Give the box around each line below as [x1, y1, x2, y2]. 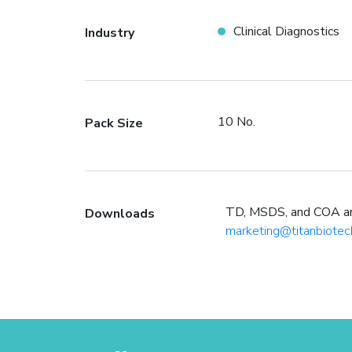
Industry [84, 24, 134, 42]
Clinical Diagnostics [233, 23, 339, 40]
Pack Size [84, 115, 143, 132]
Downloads [84, 205, 155, 222]
